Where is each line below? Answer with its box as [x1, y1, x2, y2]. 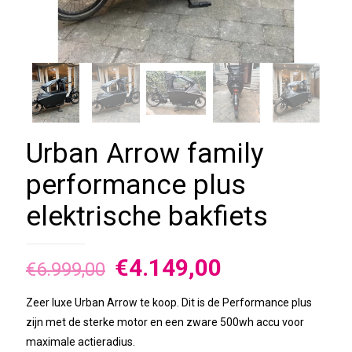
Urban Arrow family [26, 137, 264, 170]
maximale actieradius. [26, 335, 135, 349]
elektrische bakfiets [26, 200, 268, 233]
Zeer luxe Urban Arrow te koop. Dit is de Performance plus [26, 296, 312, 310]
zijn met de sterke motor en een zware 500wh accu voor [26, 316, 304, 329]
